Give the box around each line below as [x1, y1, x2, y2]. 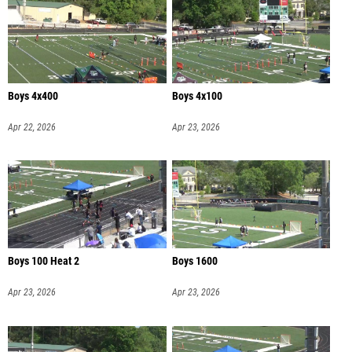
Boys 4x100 [171, 89, 222, 103]
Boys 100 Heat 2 [8, 255, 79, 269]
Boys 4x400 [8, 89, 58, 103]
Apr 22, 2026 [8, 121, 56, 133]
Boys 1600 [171, 255, 218, 269]
